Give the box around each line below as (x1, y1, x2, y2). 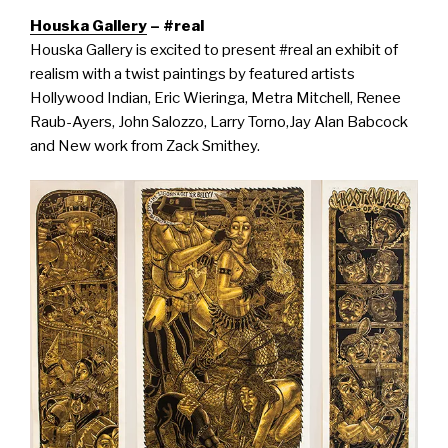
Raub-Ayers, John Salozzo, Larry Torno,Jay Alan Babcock (30, 112, 408, 131)
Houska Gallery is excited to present (30, 40, 279, 59)
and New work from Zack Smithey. (30, 136, 260, 155)
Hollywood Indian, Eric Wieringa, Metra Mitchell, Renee (30, 88, 401, 107)
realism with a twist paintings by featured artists (30, 64, 355, 83)
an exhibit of (313, 40, 398, 59)
